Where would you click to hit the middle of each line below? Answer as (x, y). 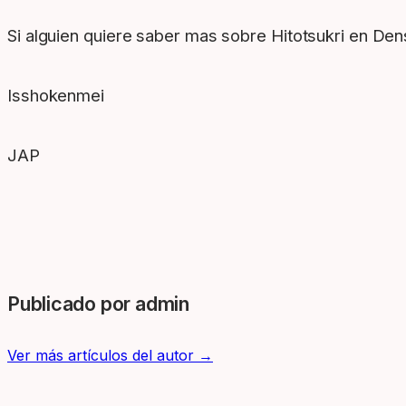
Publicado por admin (98, 304)
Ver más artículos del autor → (110, 356)
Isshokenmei (56, 96)
